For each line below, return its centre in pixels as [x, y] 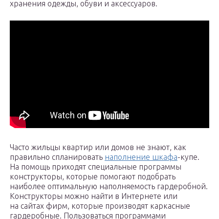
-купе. [188, 157]
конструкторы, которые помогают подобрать [93, 177]
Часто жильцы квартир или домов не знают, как [98, 147]
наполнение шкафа [141, 157]
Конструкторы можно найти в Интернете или [94, 196]
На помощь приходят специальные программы [96, 167]
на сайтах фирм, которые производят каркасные [100, 206]
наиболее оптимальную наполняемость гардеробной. [109, 186]
